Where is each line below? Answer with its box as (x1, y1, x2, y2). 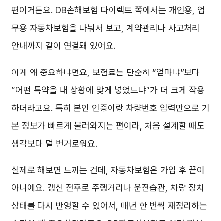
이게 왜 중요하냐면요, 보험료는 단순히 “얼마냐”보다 (11, 67, 200, 78)
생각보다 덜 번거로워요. (11, 138, 97, 149)
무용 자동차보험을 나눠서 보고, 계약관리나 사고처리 (11, 23, 200, 34)
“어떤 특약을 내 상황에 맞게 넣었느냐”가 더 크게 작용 (11, 85, 205, 96)
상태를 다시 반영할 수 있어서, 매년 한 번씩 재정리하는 (11, 200, 207, 211)
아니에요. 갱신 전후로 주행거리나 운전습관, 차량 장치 (11, 183, 204, 193)
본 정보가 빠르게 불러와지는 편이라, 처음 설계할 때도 (11, 120, 205, 131)
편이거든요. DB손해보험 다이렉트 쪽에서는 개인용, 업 (11, 5, 205, 16)
